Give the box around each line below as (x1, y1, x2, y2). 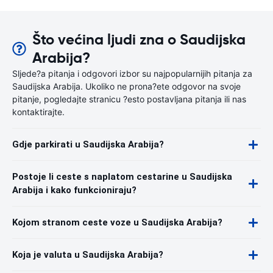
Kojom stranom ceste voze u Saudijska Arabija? (12, 217, 222, 228)
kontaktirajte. (12, 107, 65, 117)
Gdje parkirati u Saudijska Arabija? (12, 139, 164, 150)
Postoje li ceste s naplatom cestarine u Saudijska (12, 171, 232, 182)
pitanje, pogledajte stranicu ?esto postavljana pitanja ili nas (12, 94, 246, 104)
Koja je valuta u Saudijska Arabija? (12, 249, 163, 260)
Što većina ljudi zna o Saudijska (32, 30, 246, 49)
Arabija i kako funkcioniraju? (12, 185, 136, 196)
